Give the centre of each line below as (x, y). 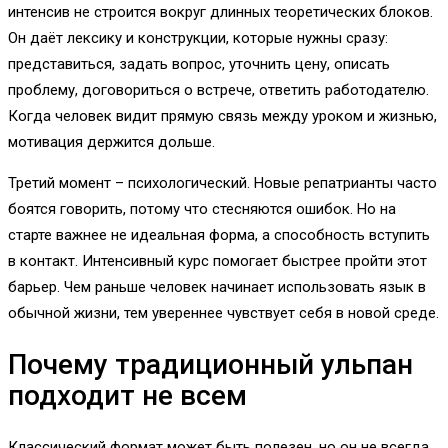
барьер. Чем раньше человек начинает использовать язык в (217, 287)
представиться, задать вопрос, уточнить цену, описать (199, 64)
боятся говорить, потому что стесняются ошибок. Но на (202, 209)
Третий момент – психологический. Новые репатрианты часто (222, 183)
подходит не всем (127, 396)
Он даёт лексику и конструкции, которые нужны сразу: (198, 38)
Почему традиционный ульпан (210, 365)
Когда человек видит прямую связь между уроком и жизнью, (222, 116)
